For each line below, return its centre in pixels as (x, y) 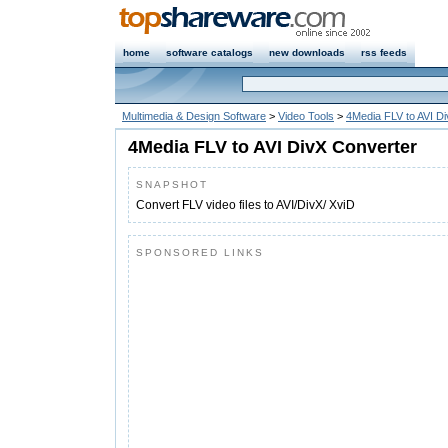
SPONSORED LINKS (200, 252)
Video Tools (306, 116)
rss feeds (384, 52)
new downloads (307, 52)
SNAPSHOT (172, 184)
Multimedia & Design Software (194, 116)
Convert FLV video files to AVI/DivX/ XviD (245, 205)
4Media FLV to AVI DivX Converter (272, 147)
